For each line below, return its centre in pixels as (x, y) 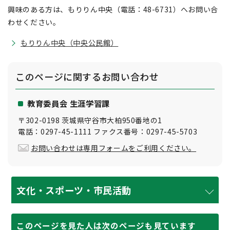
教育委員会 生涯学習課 (69, 103)
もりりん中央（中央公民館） (70, 43)
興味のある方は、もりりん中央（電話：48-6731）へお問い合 (113, 9)
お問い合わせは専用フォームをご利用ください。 (114, 148)
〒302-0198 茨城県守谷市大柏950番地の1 (90, 120)
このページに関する (59, 76)
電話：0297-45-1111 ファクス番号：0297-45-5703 (108, 131)
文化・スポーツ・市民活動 (74, 190)
